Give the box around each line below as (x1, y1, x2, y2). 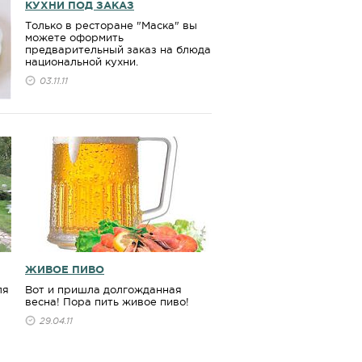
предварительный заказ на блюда (25, 44, 211, 56)
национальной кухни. (25, 56, 138, 68)
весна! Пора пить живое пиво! (25, 296, 189, 308)
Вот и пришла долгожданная (25, 284, 182, 296)
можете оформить (25, 32, 124, 44)
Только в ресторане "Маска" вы (25, 19, 197, 32)
